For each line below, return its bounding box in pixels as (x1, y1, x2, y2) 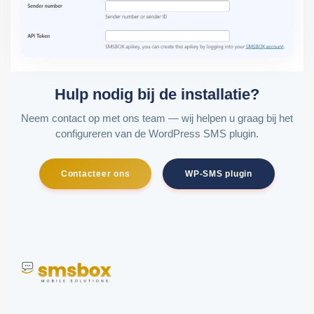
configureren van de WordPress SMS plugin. (55, 127, 259, 139)
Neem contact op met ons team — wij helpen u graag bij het (21, 111, 293, 124)
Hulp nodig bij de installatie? (55, 85, 259, 103)
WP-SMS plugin (185, 168, 252, 179)
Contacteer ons (60, 168, 130, 179)
